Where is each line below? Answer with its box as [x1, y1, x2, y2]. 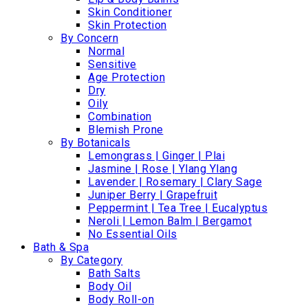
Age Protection [88, 70, 165, 84]
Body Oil [88, 279, 131, 293]
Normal [88, 44, 124, 58]
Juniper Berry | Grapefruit [88, 188, 217, 201]
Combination [88, 109, 152, 123]
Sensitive [88, 57, 137, 71]
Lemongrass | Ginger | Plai [88, 148, 225, 162]
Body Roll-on [88, 292, 154, 306]
